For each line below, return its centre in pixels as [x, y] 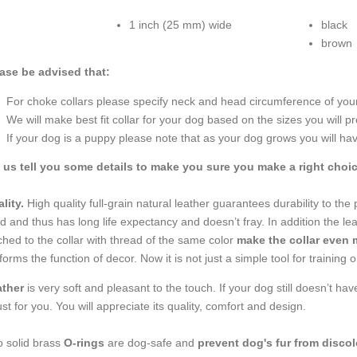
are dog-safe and [151, 342]
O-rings [84, 342]
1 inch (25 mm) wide [180, 24]
